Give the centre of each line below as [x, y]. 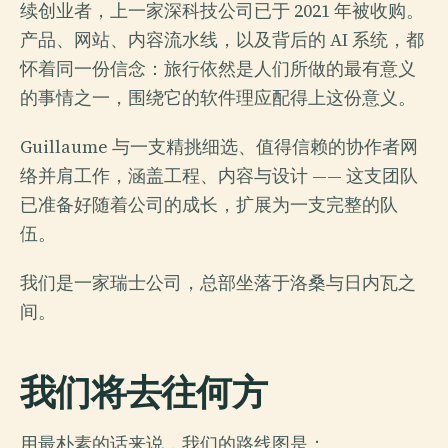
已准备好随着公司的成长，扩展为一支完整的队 [209, 204]
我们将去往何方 [143, 392]
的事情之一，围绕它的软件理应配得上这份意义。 [218, 97]
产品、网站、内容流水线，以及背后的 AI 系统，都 [222, 39]
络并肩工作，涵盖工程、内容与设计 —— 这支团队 [219, 175]
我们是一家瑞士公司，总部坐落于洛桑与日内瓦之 [218, 282]
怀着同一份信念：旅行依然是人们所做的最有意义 [218, 68]
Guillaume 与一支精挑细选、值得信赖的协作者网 [219, 146]
